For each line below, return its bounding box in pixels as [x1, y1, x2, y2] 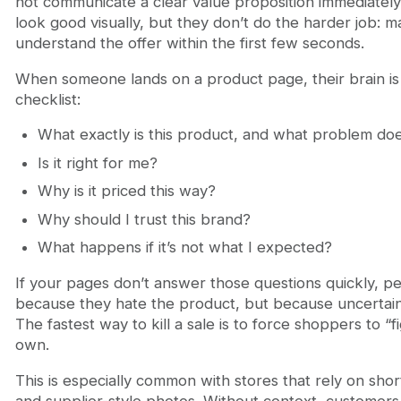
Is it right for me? [37, 153, 158, 172]
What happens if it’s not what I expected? [37, 238, 332, 257]
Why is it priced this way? [37, 182, 216, 200]
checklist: [14, 90, 81, 108]
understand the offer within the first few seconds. [14, 33, 364, 52]
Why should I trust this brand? [37, 209, 251, 228]
